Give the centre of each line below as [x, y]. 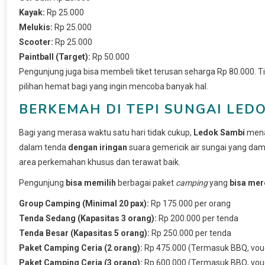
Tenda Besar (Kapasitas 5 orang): [84, 233]
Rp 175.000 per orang [190, 203]
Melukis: [36, 27]
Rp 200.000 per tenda [198, 218]
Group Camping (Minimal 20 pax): [84, 203]
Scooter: [36, 42]
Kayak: [32, 12]
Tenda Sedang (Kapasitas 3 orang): [88, 218]
